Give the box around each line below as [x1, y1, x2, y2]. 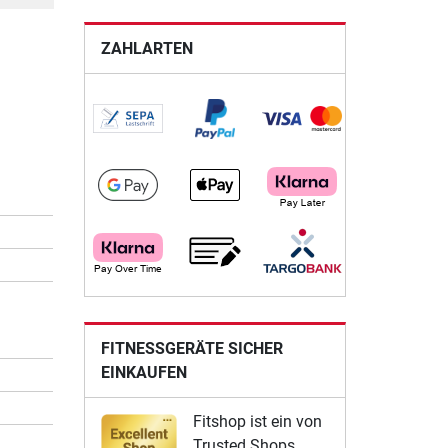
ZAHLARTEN [100, 38, 193, 58]
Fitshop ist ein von [192, 411, 322, 431]
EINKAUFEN [100, 362, 187, 382]
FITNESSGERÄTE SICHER [100, 338, 283, 358]
